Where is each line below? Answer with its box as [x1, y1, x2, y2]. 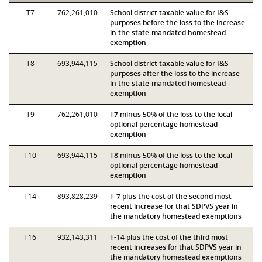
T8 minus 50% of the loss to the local [110, 150, 232, 160]
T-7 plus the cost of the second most [110, 191, 232, 201]
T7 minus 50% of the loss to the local [110, 109, 232, 119]
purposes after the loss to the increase [110, 68, 240, 78]
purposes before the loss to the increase [110, 18, 245, 27]
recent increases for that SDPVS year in [110, 242, 242, 252]
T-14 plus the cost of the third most [110, 232, 228, 242]
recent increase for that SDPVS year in [110, 201, 238, 211]
